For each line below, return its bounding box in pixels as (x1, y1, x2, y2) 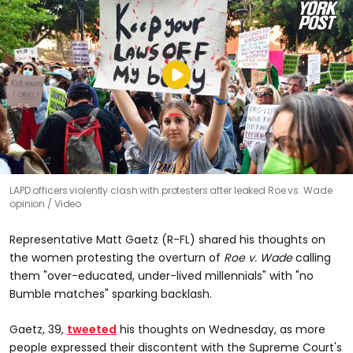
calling (292, 249, 331, 266)
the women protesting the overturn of (9, 249, 224, 266)
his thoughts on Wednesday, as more (117, 321, 325, 337)
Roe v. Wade (224, 249, 292, 266)
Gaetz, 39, (9, 321, 67, 337)
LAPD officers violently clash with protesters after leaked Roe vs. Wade (9, 183, 333, 197)
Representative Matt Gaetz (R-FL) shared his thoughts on (9, 231, 325, 247)
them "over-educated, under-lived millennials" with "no (9, 267, 314, 284)
